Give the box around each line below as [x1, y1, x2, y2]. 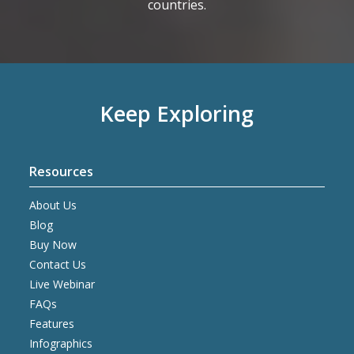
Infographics [29, 336, 93, 352]
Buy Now [29, 237, 77, 253]
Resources [29, 163, 94, 181]
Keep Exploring [100, 99, 254, 129]
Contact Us [29, 257, 87, 273]
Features [29, 316, 75, 332]
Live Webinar [29, 277, 96, 292]
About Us [29, 198, 77, 213]
